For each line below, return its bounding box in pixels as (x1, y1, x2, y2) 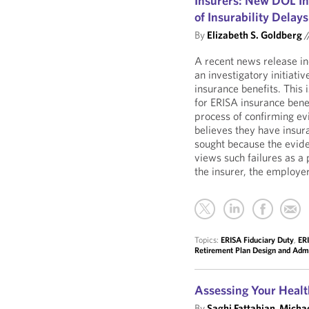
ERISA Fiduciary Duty (221, 235, 295, 245)
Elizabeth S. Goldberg (207, 28, 303, 41)
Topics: (195, 235, 221, 245)
